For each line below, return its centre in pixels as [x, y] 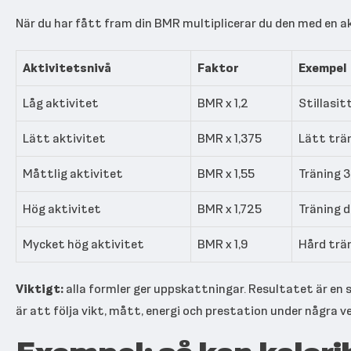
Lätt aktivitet [64, 138]
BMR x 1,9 [223, 244]
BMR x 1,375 [230, 138]
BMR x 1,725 [230, 208]
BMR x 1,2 [223, 103]
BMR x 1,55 [226, 173]
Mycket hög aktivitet [83, 244]
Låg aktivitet [61, 103]
